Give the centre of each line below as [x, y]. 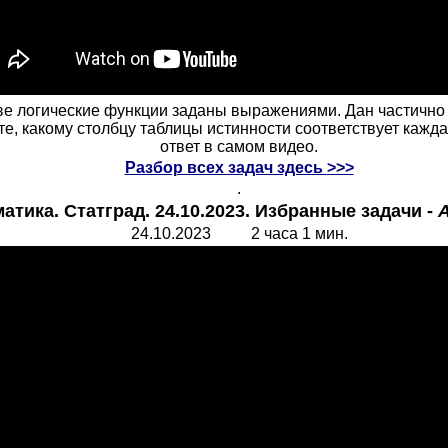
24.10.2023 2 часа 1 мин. [239, 233]
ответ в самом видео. [239, 146]
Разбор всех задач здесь [225, 167]
